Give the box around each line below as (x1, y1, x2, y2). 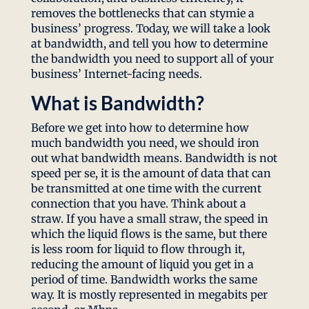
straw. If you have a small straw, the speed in (30, 212, 268, 226)
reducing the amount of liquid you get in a (30, 257, 254, 272)
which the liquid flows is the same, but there (30, 227, 267, 241)
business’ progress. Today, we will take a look (30, 21, 270, 36)
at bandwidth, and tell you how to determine (30, 37, 268, 51)
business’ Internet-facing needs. (30, 67, 202, 81)
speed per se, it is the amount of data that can (30, 166, 271, 181)
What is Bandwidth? (30, 91, 204, 115)
